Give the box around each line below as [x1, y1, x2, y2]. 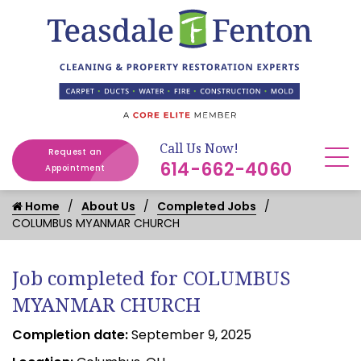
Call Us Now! [159, 139, 239, 158]
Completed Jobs [157, 198, 256, 215]
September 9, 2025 [131, 326, 251, 345]
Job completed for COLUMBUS [12, 264, 291, 292]
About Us [81, 198, 135, 215]
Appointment [45, 162, 106, 175]
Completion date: [12, 326, 131, 345]
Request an [48, 146, 102, 159]
